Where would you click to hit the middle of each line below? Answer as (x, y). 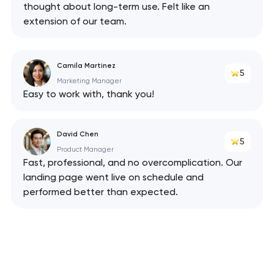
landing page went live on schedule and (113, 177)
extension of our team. (75, 21)
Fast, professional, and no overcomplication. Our (132, 163)
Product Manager (85, 149)
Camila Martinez (86, 65)
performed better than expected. (100, 192)
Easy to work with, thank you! (88, 94)
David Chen (77, 134)
